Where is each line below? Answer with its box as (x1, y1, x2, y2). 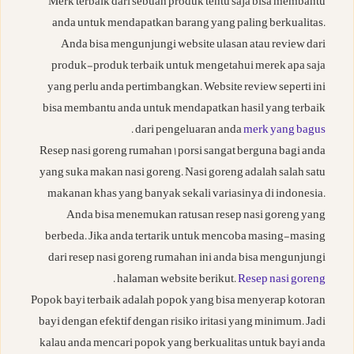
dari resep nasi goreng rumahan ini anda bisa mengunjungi (48, 250, 326, 269)
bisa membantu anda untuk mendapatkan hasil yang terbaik (43, 100, 326, 119)
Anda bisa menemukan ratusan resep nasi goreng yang (66, 207, 326, 226)
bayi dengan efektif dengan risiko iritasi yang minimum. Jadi (39, 314, 326, 333)
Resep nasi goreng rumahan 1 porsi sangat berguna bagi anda (40, 143, 326, 162)
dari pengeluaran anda (135, 122, 243, 141)
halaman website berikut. (117, 271, 238, 290)
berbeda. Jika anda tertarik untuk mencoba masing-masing (45, 228, 326, 247)
